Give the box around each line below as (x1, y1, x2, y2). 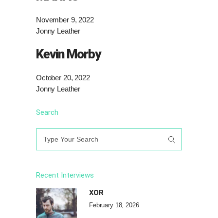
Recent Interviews (36, 170, 94, 180)
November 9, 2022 (36, 15, 94, 24)
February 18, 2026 (89, 201, 139, 209)
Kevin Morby (36, 46, 101, 61)
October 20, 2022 (36, 73, 90, 82)
